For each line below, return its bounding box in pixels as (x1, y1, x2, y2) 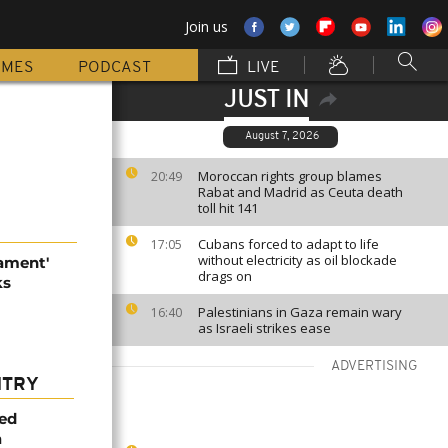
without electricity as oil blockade (198, 251, 397, 269)
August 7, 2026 (244, 131, 319, 142)
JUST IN (223, 89, 309, 113)
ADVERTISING (331, 359, 418, 374)
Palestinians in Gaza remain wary (198, 303, 402, 321)
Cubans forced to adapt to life (198, 235, 379, 253)
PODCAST (78, 60, 151, 76)
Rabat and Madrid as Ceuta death (198, 183, 403, 201)
